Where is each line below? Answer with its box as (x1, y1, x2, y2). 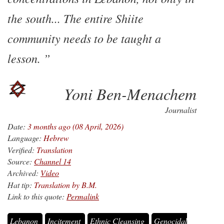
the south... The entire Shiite (7, 9, 143, 26)
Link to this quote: (7, 191, 64, 202)
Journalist (165, 104, 196, 115)
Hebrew (43, 132, 69, 143)
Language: (7, 132, 41, 143)
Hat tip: (7, 179, 32, 190)
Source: (7, 155, 32, 166)
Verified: (7, 144, 34, 155)
